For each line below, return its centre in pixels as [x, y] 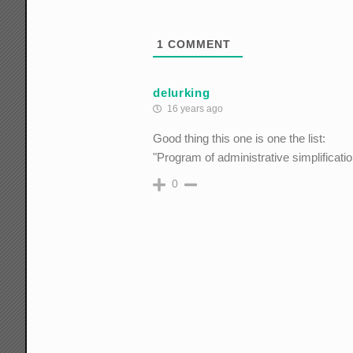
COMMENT [198, 45]
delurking [182, 92]
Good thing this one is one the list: [240, 139]
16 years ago [194, 109]
